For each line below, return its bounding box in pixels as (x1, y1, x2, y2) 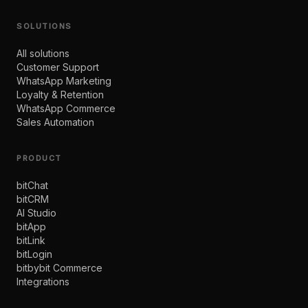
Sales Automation (16, 115, 94, 128)
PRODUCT (16, 153, 62, 163)
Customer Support (16, 60, 99, 73)
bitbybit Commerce (16, 261, 102, 274)
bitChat (16, 179, 48, 191)
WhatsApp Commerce (16, 102, 115, 114)
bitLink (16, 234, 45, 246)
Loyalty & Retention (16, 88, 104, 100)
